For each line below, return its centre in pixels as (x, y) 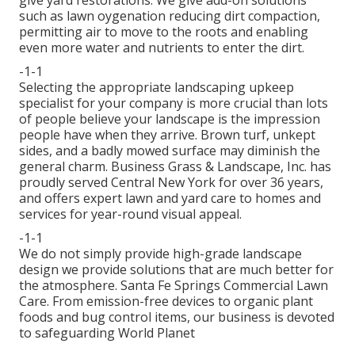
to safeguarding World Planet (107, 333)
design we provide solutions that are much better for (176, 270)
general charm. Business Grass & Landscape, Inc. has (175, 167)
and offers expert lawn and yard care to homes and (170, 198)
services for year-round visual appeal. (130, 214)
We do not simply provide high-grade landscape (160, 254)
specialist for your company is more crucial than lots (174, 103)
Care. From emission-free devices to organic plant (166, 302)
